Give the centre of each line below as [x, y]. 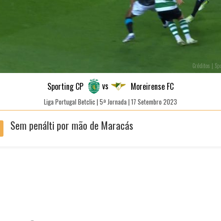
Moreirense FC [152, 86]
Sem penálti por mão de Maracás [72, 125]
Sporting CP [66, 86]
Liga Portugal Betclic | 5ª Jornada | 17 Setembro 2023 [110, 102]
